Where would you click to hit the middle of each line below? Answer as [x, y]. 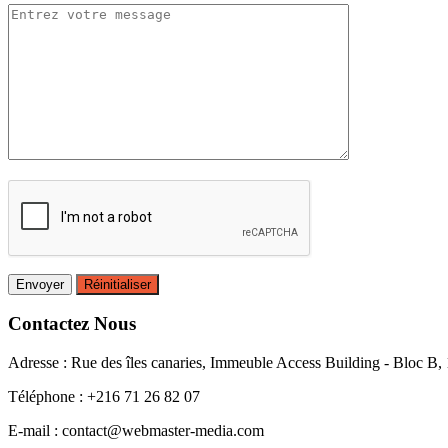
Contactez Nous [72, 324]
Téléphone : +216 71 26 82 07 [104, 396]
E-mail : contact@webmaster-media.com [136, 430]
